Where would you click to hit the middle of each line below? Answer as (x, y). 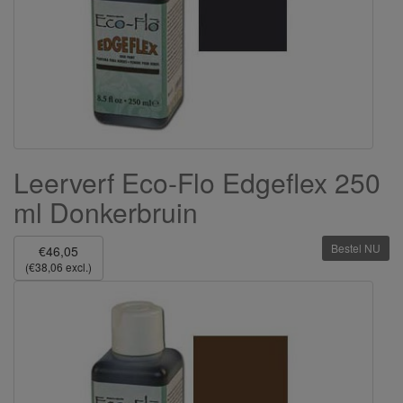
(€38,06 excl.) (58, 266)
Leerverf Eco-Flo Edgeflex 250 (197, 182)
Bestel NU (356, 247)
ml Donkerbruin (106, 211)
